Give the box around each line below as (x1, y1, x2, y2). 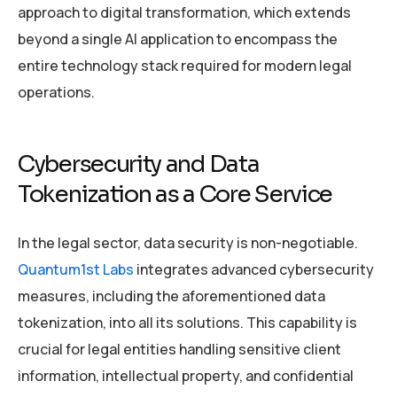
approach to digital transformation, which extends (18, 2, 351, 22)
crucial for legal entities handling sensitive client (18, 339, 341, 359)
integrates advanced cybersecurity (134, 259, 374, 279)
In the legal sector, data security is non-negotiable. (18, 232, 358, 253)
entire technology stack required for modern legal (18, 55, 352, 75)
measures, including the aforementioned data (18, 285, 325, 306)
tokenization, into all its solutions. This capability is (18, 312, 357, 332)
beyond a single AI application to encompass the (18, 28, 338, 49)
